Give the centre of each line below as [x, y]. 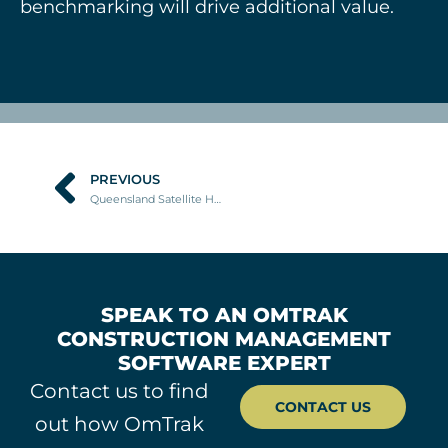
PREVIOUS [125, 178]
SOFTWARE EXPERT [224, 363]
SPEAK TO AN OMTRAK [224, 315]
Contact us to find [119, 391]
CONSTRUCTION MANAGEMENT [224, 339]
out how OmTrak [119, 424]
